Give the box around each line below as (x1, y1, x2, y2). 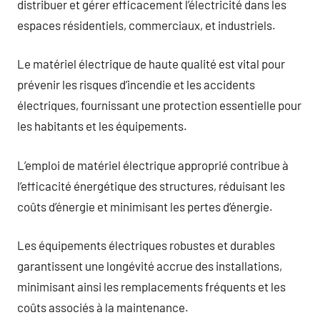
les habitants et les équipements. (17, 119, 187, 133)
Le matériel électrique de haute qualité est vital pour (17, 56, 285, 71)
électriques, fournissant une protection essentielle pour (17, 98, 301, 112)
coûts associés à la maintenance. (17, 300, 189, 314)
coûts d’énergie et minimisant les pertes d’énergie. (17, 199, 273, 214)
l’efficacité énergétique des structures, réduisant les (17, 178, 285, 193)
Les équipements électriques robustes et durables (17, 238, 275, 252)
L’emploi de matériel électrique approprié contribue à (17, 157, 289, 172)
